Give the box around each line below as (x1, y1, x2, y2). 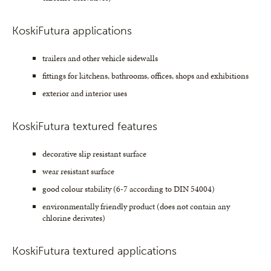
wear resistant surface (42, 166, 114, 178)
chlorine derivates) (42, 212, 105, 224)
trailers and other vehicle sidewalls (42, 53, 158, 65)
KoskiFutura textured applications (12, 244, 177, 258)
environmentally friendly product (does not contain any (42, 201, 230, 213)
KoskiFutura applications (12, 24, 132, 38)
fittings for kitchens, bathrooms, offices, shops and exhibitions (42, 70, 249, 82)
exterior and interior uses (42, 88, 127, 100)
